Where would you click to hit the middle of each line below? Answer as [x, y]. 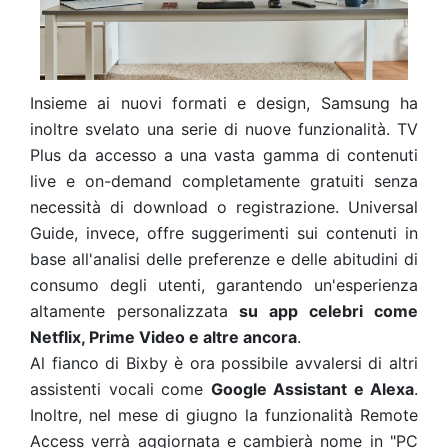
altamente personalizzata [129, 311]
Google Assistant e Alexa [312, 389]
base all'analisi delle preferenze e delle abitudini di [224, 259]
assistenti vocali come [120, 389]
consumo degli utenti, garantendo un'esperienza [224, 285]
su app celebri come [323, 311]
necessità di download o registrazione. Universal [224, 207]
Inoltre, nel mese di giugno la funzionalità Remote [224, 415]
